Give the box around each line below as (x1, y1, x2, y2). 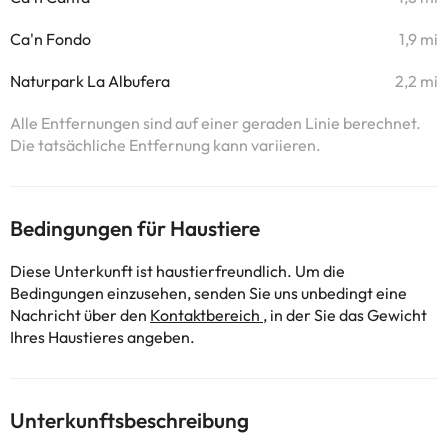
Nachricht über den (10, 305, 150, 325)
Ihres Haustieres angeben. (10, 327, 195, 347)
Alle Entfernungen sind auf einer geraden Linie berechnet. (10, 113, 421, 133)
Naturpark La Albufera (10, 71, 170, 91)
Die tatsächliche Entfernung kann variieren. (10, 135, 321, 155)
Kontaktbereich (150, 305, 263, 325)
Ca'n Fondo (10, 29, 91, 49)
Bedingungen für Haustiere (10, 215, 260, 241)
